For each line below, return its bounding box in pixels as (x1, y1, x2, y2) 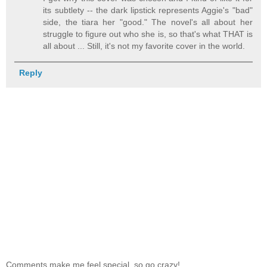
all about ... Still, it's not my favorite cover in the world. (43, 41, 246, 51)
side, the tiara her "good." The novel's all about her (43, 17, 253, 27)
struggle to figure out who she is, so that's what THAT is (43, 29, 253, 39)
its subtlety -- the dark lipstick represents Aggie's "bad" (43, 5, 253, 15)
